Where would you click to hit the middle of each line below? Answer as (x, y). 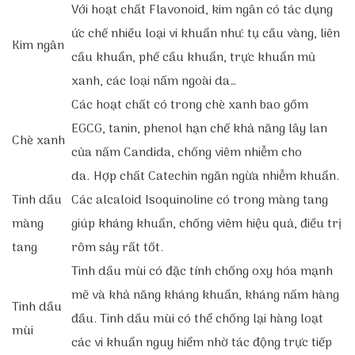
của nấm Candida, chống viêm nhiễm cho (187, 153)
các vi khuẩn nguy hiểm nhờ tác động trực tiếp (202, 343)
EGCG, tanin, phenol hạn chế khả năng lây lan (199, 129)
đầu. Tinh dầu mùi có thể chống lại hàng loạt (197, 319)
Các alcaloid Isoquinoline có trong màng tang (200, 200)
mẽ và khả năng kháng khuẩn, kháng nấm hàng (205, 296)
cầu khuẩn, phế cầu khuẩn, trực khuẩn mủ (193, 58)
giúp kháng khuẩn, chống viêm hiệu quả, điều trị (206, 224)
